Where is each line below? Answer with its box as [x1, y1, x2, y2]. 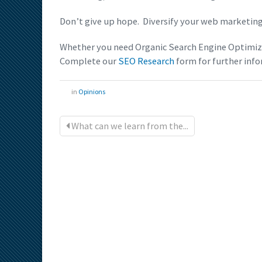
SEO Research [118, 55, 174, 68]
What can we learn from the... [70, 120, 188, 133]
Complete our [60, 55, 118, 68]
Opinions [78, 87, 105, 96]
